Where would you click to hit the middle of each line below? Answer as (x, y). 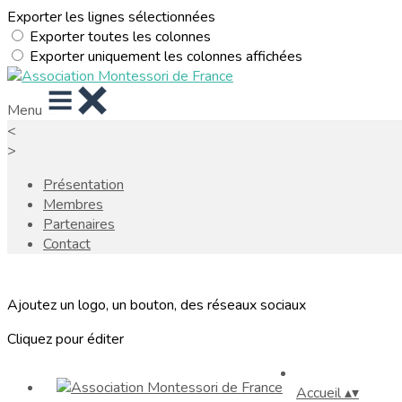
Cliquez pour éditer (66, 339)
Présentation (83, 185)
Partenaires (79, 224)
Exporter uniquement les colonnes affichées (166, 57)
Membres (73, 205)
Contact (67, 244)
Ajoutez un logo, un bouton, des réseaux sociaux (157, 305)
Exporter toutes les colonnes (120, 37)
